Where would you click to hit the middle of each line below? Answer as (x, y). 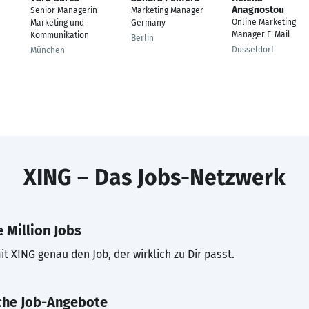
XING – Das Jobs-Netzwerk (154, 177)
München (48, 50)
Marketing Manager (167, 10)
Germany (148, 23)
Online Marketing (264, 22)
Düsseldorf (253, 50)
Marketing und (57, 23)
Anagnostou (258, 10)
